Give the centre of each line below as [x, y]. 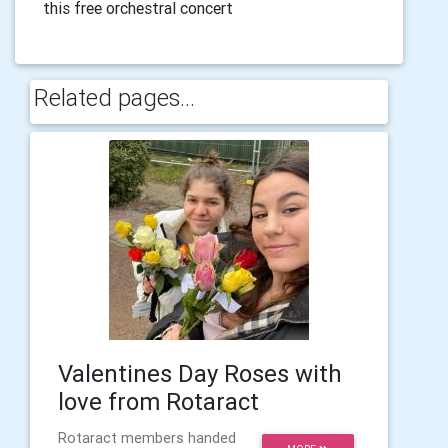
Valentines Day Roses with [200, 373]
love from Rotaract [158, 401]
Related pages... [114, 97]
